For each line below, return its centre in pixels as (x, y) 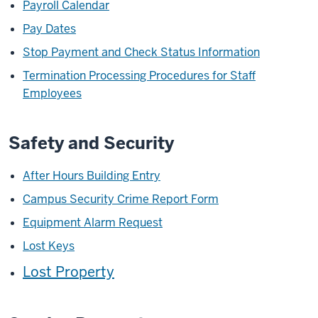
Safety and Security (91, 143)
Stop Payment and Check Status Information (141, 52)
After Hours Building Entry (92, 176)
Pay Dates (49, 29)
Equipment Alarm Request (93, 223)
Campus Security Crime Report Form (121, 199)
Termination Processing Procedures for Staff (139, 76)
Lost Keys (49, 246)
